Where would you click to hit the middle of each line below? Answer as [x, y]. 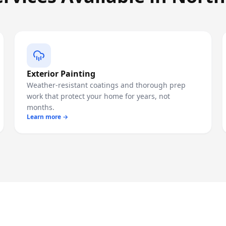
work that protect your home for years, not [98, 96]
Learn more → [47, 117]
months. [41, 107]
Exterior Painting [61, 74]
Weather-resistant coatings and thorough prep [106, 85]
